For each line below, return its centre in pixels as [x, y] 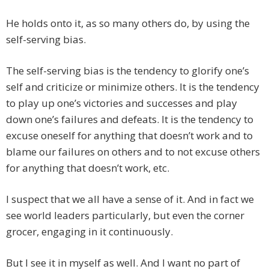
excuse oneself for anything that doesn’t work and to [129, 136]
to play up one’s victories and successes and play [122, 103]
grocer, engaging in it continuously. [89, 232]
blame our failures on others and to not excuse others [133, 152]
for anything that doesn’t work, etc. [88, 168]
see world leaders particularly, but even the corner [125, 216]
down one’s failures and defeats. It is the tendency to [130, 119]
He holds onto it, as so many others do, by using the [128, 23]
